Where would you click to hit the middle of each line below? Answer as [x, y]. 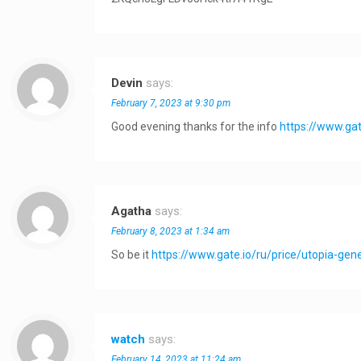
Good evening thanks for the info [196, 127]
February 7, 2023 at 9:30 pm [171, 103]
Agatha [132, 211]
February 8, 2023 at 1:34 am [171, 231]
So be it [132, 255]
